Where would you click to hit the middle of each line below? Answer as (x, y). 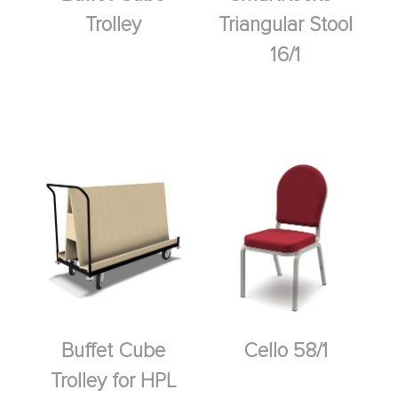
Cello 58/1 (285, 351)
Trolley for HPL (113, 381)
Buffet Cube (113, 351)
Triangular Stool (285, 26)
